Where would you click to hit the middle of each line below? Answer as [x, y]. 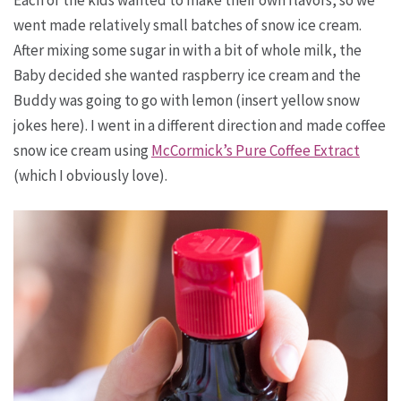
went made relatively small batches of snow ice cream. [188, 25]
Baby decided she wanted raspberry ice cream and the [187, 75]
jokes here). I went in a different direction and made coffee [200, 125]
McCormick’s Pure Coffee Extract [256, 150]
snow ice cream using [82, 150]
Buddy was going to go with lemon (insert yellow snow [187, 100]
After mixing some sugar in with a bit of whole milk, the [188, 50]
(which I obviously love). [90, 175]
